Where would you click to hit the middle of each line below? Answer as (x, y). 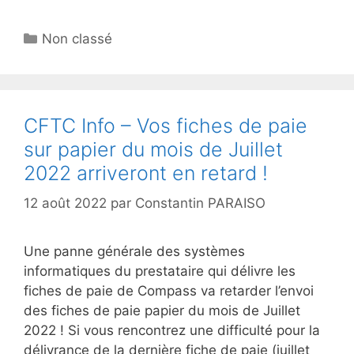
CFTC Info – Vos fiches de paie (166, 125)
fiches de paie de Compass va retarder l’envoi (169, 291)
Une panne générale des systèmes (134, 251)
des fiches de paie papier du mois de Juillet (162, 311)
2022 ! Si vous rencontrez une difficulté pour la (172, 330)
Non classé (77, 38)
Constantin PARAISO (200, 203)
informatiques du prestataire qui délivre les (160, 271)
